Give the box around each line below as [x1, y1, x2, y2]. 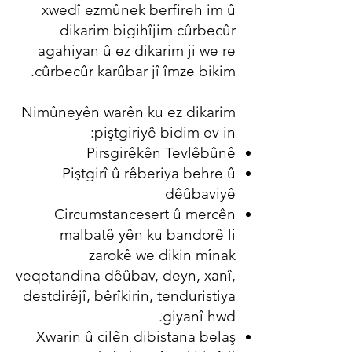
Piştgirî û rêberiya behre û [62, 164, 236, 182]
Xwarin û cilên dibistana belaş [36, 328, 236, 346]
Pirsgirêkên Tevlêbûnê [86, 144, 236, 162]
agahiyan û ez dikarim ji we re [38, 42, 236, 60]
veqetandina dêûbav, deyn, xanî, [16, 266, 236, 284]
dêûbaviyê [165, 185, 236, 203]
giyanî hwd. [163, 307, 236, 325]
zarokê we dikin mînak [89, 246, 236, 264]
